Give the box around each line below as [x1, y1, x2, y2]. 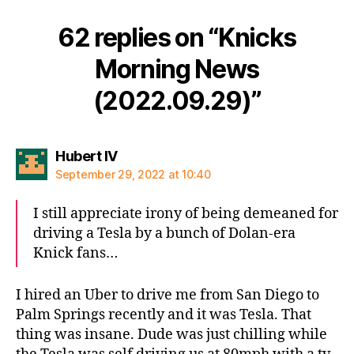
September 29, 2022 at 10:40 [55, 168, 211, 181]
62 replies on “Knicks [57, 22, 297, 53]
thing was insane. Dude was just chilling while [16, 325, 327, 344]
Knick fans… [33, 244, 118, 262]
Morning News [94, 54, 260, 85]
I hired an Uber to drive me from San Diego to [16, 285, 319, 304]
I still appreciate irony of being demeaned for [33, 205, 338, 223]
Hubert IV [55, 148, 118, 164]
